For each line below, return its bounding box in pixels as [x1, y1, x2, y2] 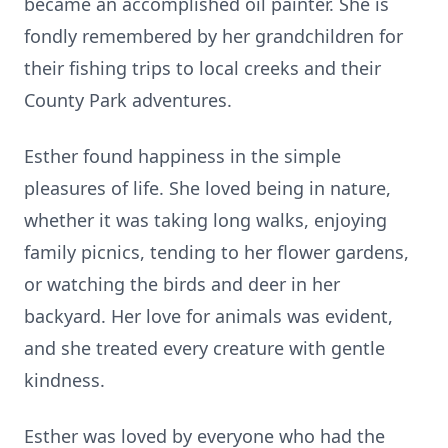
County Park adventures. [24, 88, 232, 112]
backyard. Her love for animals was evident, [24, 304, 393, 328]
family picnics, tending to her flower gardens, [24, 240, 409, 264]
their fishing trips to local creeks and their [24, 56, 381, 80]
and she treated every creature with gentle [24, 336, 385, 360]
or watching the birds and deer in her [24, 272, 340, 296]
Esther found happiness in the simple [24, 144, 341, 168]
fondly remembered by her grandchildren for [24, 24, 403, 48]
